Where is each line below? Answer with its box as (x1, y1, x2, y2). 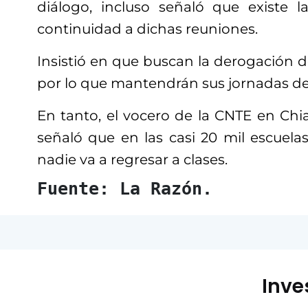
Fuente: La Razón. (37, 179, 212, 199)
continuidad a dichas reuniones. (37, 21, 258, 37)
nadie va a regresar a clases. (37, 151, 228, 168)
